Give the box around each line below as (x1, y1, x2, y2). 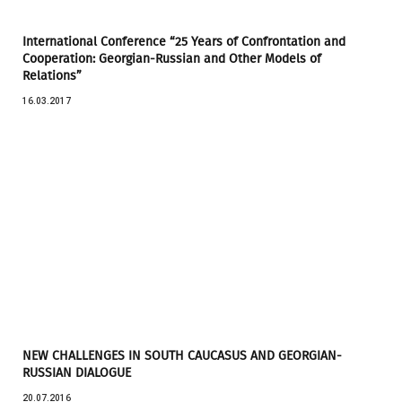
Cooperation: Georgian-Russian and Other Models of (22, 50, 321, 66)
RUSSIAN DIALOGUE (22, 364, 131, 380)
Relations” (22, 67, 82, 83)
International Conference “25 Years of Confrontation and (22, 33, 345, 49)
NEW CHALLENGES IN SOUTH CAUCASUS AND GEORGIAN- (22, 347, 342, 363)
